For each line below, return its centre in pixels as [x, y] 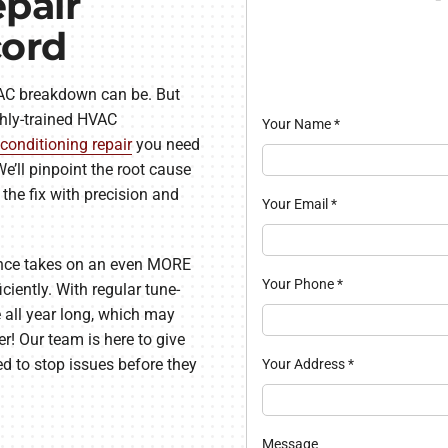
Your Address [304, 364]
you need [165, 145]
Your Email [296, 203]
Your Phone [299, 283]
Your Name [297, 123]
